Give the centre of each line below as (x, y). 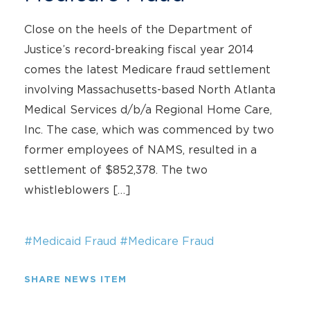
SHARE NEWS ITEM (75, 280)
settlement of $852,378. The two (116, 170)
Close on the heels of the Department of (138, 29)
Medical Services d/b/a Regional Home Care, (148, 109)
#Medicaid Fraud (70, 241)
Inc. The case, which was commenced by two (149, 129)
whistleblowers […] (77, 190)
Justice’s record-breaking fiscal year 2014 (139, 49)
